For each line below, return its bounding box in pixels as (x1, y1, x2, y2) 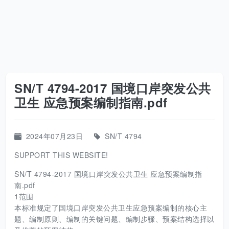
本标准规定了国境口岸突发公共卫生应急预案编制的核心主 (14, 202, 207, 213)
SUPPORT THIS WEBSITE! (14, 150, 108, 160)
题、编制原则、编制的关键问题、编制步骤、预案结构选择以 (14, 214, 215, 224)
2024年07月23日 (26, 131, 83, 141)
